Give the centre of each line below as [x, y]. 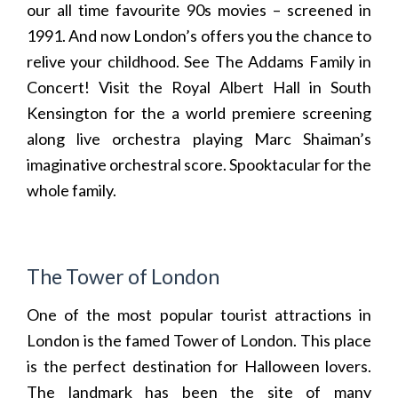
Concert [56, 88]
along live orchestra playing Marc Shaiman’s [199, 139]
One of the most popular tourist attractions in [199, 314]
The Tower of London [123, 276]
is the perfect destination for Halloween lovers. [199, 366]
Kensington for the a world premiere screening [199, 113]
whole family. [72, 191]
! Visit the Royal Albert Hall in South [228, 88]
